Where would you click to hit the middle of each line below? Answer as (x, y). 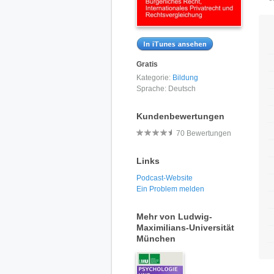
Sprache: (152, 88)
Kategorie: (154, 77)
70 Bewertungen (204, 133)
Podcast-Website (165, 178)
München (156, 238)
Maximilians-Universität (185, 227)
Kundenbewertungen (180, 116)
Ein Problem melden (170, 189)
